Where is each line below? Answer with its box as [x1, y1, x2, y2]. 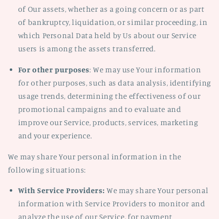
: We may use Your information [89, 65, 201, 74]
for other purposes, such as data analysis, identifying [18, 78, 211, 88]
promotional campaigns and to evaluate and [18, 104, 181, 114]
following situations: [7, 165, 86, 175]
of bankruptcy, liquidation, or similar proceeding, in [18, 18, 208, 27]
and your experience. [18, 131, 92, 140]
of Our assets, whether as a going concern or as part [18, 4, 205, 14]
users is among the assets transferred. [18, 44, 156, 53]
